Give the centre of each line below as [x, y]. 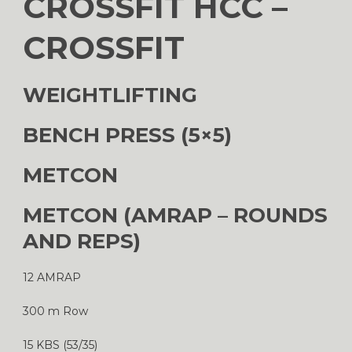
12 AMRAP [52, 277]
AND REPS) [82, 241]
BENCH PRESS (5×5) [127, 135]
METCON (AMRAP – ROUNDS [175, 215]
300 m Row [55, 311]
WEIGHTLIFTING [110, 95]
